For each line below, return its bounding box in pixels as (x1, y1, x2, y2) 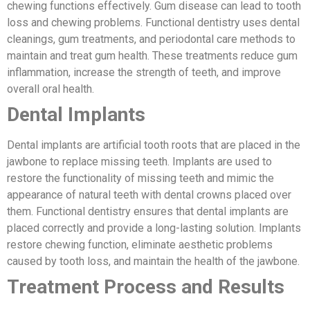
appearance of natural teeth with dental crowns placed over (7, 188, 291, 202)
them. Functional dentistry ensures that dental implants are (7, 205, 289, 219)
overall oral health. (7, 82, 94, 96)
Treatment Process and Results (7, 275, 284, 299)
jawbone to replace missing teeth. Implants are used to (7, 155, 272, 169)
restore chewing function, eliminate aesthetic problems (7, 238, 273, 252)
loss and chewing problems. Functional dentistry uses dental (7, 16, 300, 30)
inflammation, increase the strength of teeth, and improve (7, 66, 281, 80)
